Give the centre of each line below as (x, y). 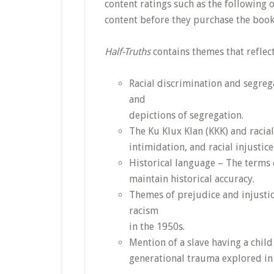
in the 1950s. (157, 227)
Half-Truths (128, 52)
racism (144, 211)
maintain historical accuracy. (192, 179)
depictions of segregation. (186, 115)
